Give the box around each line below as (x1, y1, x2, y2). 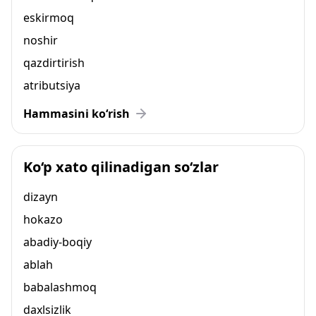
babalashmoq (23, 279, 97, 295)
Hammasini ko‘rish (23, 106, 130, 121)
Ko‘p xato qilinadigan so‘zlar (23, 157, 219, 176)
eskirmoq (23, 10, 74, 25)
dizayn (23, 189, 58, 205)
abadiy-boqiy (23, 234, 92, 250)
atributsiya (23, 78, 80, 93)
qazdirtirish (23, 55, 85, 71)
